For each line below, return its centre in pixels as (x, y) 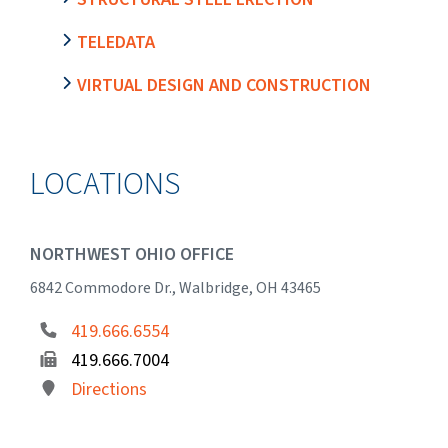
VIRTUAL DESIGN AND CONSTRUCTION (224, 85)
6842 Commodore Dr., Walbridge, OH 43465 (175, 287)
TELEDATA (116, 42)
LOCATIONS (105, 183)
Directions (109, 389)
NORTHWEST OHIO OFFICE (132, 254)
